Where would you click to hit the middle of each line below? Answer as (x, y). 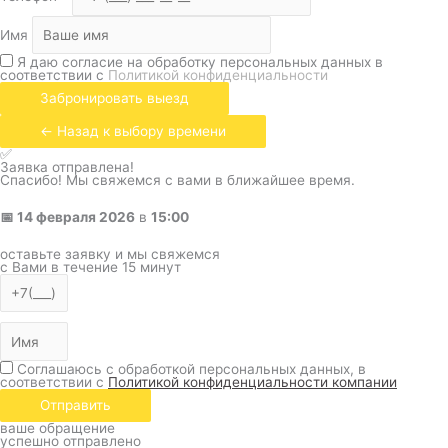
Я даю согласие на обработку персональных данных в (200, 62)
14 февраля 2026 (76, 216)
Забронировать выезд (114, 98)
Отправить (75, 404)
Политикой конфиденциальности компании (252, 381)
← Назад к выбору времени (133, 131)
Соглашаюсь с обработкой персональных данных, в (191, 368)
